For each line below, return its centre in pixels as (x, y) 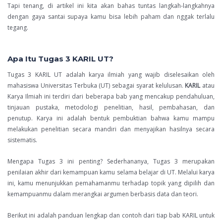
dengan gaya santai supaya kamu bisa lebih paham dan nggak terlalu (111, 17)
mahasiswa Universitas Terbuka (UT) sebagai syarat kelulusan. (96, 86)
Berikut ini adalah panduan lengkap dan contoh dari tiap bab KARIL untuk (111, 216)
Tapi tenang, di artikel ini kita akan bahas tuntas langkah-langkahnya (111, 6)
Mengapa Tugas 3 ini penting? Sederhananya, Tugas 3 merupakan (111, 162)
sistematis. (22, 140)
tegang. (18, 28)
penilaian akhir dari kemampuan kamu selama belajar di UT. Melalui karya (111, 172)
